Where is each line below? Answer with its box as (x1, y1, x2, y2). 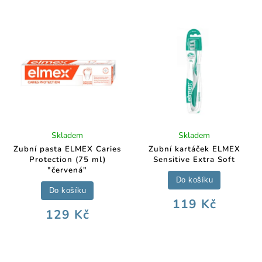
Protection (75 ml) (29, 154, 106, 166)
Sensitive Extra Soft (153, 154, 236, 166)
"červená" (47, 165, 88, 176)
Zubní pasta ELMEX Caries (13, 144, 122, 155)
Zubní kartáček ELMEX (148, 144, 240, 155)
